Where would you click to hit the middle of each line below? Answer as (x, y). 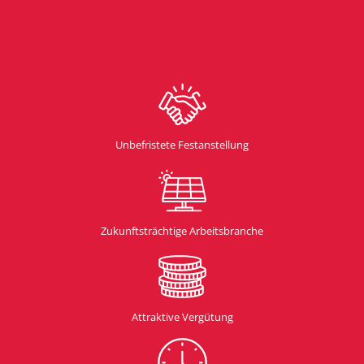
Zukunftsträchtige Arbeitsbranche (182, 230)
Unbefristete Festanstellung (182, 144)
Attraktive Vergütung (182, 316)
